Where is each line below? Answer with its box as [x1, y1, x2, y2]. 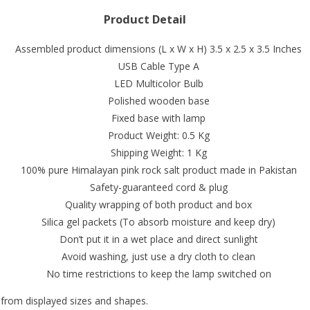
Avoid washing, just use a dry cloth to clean [62, 249, 255, 263]
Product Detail [103, 12, 186, 28]
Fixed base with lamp [111, 111, 206, 125]
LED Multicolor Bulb [113, 76, 203, 90]
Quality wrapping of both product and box [65, 197, 252, 211]
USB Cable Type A [118, 59, 199, 73]
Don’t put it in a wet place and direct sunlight [59, 232, 258, 246]
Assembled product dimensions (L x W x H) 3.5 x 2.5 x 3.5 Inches [15, 42, 302, 55]
